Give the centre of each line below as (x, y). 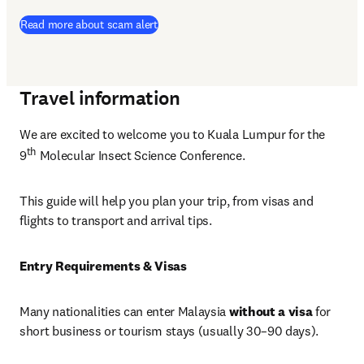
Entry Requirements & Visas (103, 266)
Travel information (100, 98)
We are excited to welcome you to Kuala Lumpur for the (173, 134)
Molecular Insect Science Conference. (142, 156)
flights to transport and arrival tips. (117, 221)
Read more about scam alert (89, 24)
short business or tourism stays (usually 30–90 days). (169, 331)
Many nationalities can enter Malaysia (124, 312)
